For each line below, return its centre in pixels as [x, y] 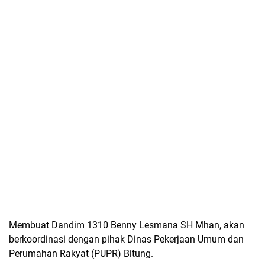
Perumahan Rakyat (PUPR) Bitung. [81, 253]
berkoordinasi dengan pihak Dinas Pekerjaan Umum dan [126, 239]
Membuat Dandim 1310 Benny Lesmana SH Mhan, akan [127, 225]
